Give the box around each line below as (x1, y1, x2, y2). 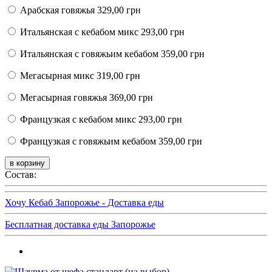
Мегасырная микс (20, 70, 94, 81)
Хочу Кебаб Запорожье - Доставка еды (5, 197, 164, 208)
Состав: (5, 169, 36, 180)
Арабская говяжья (20, 5, 95, 16)
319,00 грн (94, 70, 140, 81)
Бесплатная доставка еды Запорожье (5, 219, 155, 230)
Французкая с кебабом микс (20, 114, 136, 125)
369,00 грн (107, 92, 153, 103)
